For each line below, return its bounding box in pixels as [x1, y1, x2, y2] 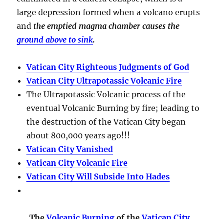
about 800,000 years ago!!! [26, 130, 131, 140]
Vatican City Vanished [26, 144, 113, 154]
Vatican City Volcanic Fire [26, 157, 128, 168]
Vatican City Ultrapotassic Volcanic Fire [26, 75, 182, 86]
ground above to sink [17, 34, 93, 44]
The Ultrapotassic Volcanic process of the [26, 89, 186, 99]
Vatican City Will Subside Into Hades [26, 171, 170, 181]
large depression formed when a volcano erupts [17, 7, 200, 17]
